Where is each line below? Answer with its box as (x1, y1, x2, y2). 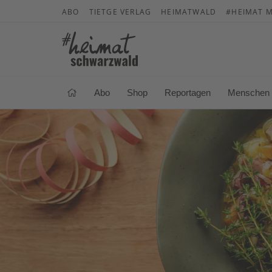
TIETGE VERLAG (89, 7, 152, 17)
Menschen (228, 87, 270, 98)
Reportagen (165, 87, 211, 98)
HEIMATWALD (161, 7, 217, 17)
